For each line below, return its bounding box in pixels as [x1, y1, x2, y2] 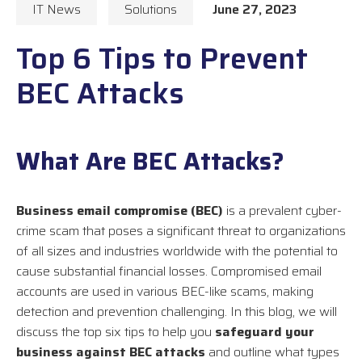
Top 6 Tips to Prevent [16, 36, 308, 82]
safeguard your [215, 322, 314, 343]
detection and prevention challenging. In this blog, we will [16, 301, 337, 322]
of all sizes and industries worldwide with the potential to [16, 241, 338, 262]
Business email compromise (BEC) [16, 200, 223, 221]
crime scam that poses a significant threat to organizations [16, 221, 346, 242]
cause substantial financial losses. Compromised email [16, 261, 322, 282]
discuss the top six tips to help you [16, 322, 215, 343]
